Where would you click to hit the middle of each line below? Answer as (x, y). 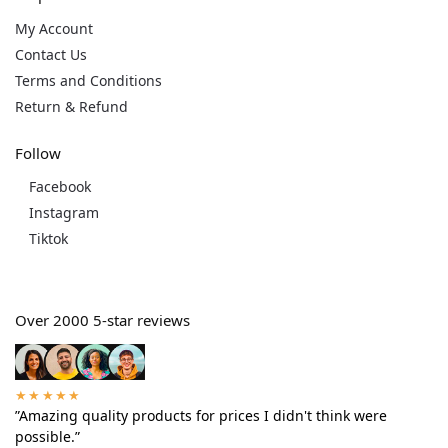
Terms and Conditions (88, 80)
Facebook (60, 187)
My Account (54, 28)
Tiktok (48, 239)
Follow (38, 152)
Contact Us (51, 54)
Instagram (64, 213)
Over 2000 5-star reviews (102, 320)
